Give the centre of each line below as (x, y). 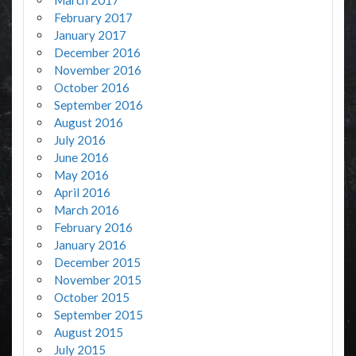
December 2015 (97, 263)
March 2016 (86, 210)
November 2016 (97, 70)
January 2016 (90, 245)
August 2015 (88, 333)
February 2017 (93, 18)
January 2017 (90, 35)
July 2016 (79, 140)
